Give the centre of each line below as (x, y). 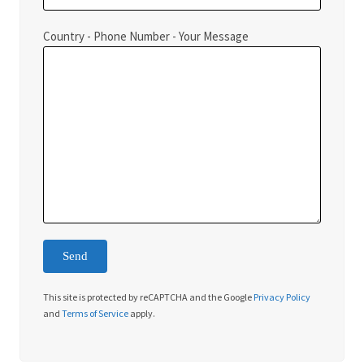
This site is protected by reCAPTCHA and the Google (148, 297)
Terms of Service (95, 313)
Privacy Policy (282, 297)
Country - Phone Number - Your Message (146, 36)
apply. (142, 313)
